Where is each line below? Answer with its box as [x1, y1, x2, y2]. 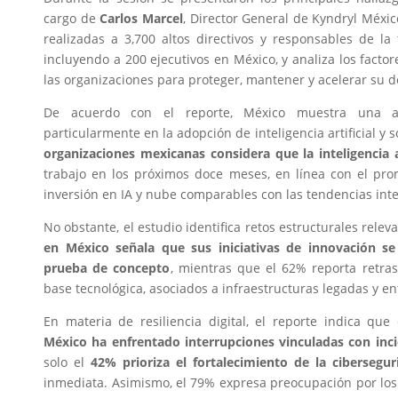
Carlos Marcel [99, 9, 183, 27]
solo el [44, 353, 92, 370]
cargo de [44, 9, 100, 27]
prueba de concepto [44, 259, 171, 276]
